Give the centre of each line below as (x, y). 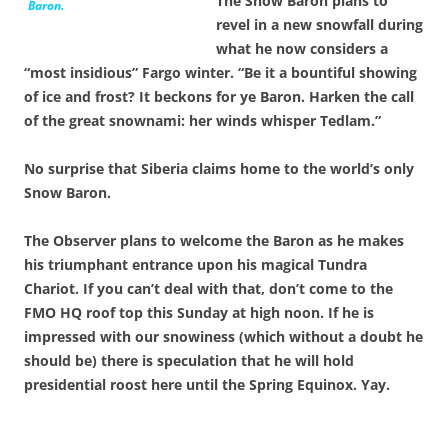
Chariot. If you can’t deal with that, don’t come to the (208, 288)
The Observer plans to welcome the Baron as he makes (214, 240)
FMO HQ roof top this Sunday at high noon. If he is (199, 312)
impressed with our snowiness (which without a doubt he (223, 336)
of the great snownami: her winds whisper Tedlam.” (202, 120)
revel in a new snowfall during (319, 24)
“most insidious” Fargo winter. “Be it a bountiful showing (220, 72)
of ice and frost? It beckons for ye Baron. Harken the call (219, 96)
